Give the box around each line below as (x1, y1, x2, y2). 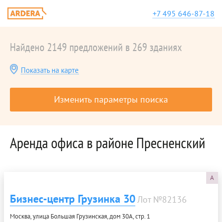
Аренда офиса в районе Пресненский (10, 133, 205, 152)
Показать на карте (21, 65, 79, 75)
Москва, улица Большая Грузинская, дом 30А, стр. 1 (10, 212, 150, 221)
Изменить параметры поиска (54, 94, 168, 105)
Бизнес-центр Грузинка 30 (10, 192, 135, 206)
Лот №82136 (137, 194, 187, 205)
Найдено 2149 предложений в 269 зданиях (10, 40, 182, 54)
